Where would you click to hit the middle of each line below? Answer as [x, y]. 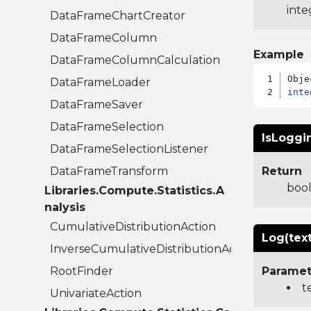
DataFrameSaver [96, 105]
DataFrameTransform [109, 171]
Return [281, 171]
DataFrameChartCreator [118, 16]
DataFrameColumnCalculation [135, 60]
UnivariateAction [96, 294]
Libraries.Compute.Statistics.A [134, 191]
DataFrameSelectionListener [129, 149]
